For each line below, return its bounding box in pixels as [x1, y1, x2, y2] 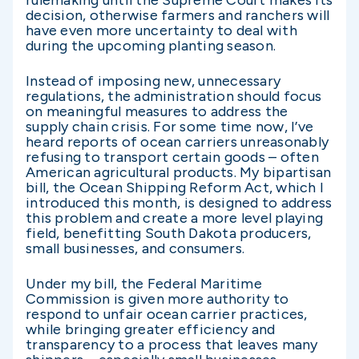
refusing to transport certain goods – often [26, 147, 319, 166]
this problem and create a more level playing [26, 208, 323, 227]
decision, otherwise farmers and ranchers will [26, 6, 330, 24]
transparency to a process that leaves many [26, 335, 318, 353]
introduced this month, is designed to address [26, 193, 333, 212]
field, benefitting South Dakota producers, [26, 224, 312, 242]
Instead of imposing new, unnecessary [26, 71, 280, 90]
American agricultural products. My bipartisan [26, 163, 332, 181]
